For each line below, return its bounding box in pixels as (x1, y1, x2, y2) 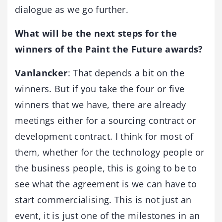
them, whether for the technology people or (15, 146, 205, 158)
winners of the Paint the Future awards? (15, 43, 203, 55)
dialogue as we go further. (15, 3, 129, 15)
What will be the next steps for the (15, 27, 177, 39)
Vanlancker (15, 66, 68, 79)
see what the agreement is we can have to (15, 177, 197, 190)
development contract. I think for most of (15, 130, 194, 142)
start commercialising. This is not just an (15, 193, 192, 206)
